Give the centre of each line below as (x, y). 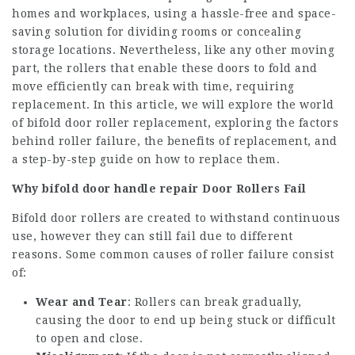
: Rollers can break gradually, (214, 302)
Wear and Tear (82, 302)
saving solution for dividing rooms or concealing (157, 32)
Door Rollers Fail (252, 189)
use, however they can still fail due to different (153, 236)
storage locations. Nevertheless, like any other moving (173, 50)
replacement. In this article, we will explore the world (173, 105)
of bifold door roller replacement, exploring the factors (175, 123)
